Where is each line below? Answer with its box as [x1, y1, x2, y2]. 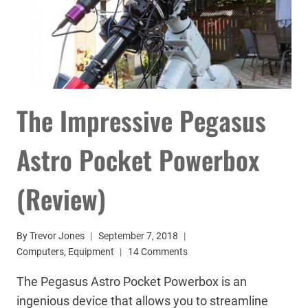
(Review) [16, 179, 106, 218]
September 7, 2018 [98, 230, 179, 243]
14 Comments [128, 246, 188, 258]
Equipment [68, 246, 114, 258]
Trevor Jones [30, 230, 85, 243]
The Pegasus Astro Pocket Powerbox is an [16, 274, 247, 289]
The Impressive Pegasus [16, 100, 266, 140]
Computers [16, 246, 64, 258]
